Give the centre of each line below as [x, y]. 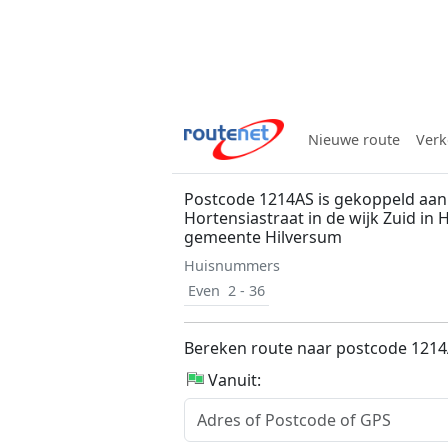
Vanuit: [234, 380]
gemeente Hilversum [263, 237]
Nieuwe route [354, 139]
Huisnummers [232, 265]
